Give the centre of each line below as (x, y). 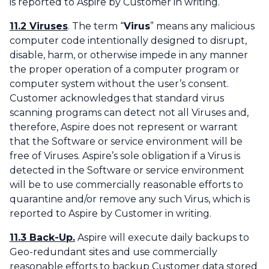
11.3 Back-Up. (42, 238)
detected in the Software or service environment (127, 171)
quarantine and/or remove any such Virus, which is (130, 199)
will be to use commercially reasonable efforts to (126, 185)
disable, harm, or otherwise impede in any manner (129, 55)
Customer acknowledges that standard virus (117, 98)
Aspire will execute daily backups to (162, 238)
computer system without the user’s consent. (119, 84)
